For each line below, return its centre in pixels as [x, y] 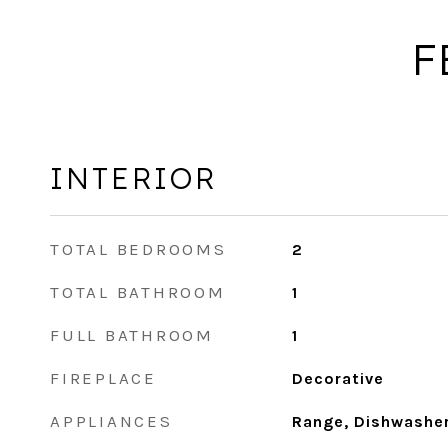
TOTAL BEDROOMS [138, 249]
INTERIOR [133, 178]
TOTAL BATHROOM [138, 292]
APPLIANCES [111, 421]
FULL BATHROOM [132, 335]
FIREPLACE [103, 378]
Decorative [337, 378]
